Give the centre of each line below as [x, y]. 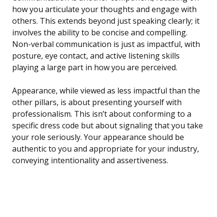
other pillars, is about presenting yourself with [97, 102]
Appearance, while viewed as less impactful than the [106, 91]
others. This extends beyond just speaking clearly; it [106, 21]
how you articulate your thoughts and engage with [104, 9]
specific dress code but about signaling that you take [108, 126]
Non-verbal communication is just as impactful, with [106, 44]
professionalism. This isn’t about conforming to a [102, 114]
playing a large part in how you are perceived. [95, 68]
